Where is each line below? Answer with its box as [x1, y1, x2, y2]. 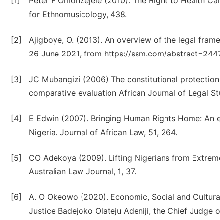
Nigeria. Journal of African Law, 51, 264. [29, 128, 177, 137]
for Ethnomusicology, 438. [29, 10, 127, 19]
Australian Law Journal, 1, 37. [29, 167, 136, 176]
